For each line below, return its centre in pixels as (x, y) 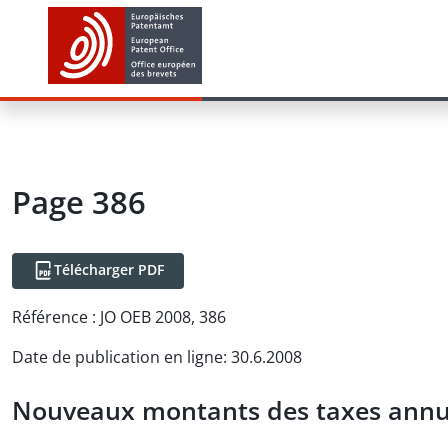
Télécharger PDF (109, 269)
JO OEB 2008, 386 (163, 317)
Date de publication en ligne (117, 357)
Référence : (54, 317)
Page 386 (79, 202)
